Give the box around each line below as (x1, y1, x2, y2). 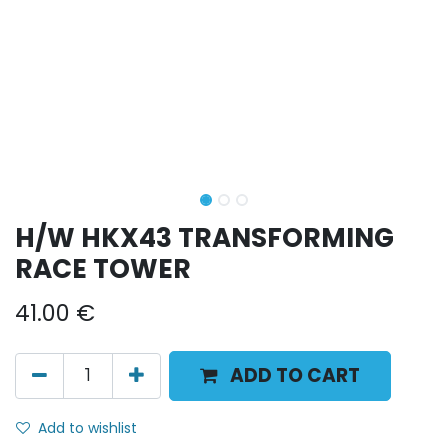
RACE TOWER (15, 250, 191, 288)
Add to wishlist (38, 418, 137, 439)
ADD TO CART (230, 362, 360, 390)
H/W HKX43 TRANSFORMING (15, 219, 394, 257)
